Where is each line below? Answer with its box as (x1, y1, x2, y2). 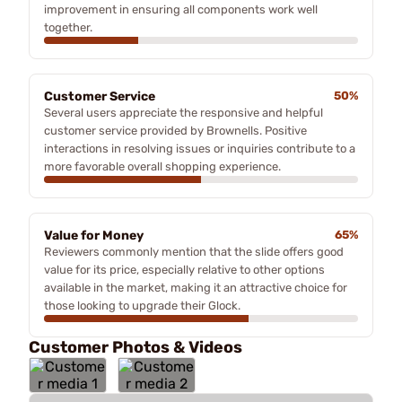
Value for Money (44, 227, 144, 243)
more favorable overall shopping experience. (44, 159, 281, 173)
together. (44, 20, 92, 34)
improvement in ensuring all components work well (44, 2, 318, 16)
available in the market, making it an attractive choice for (44, 280, 347, 294)
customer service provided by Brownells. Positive (44, 123, 307, 137)
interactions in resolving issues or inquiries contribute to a (44, 141, 355, 155)
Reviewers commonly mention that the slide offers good (44, 244, 344, 258)
